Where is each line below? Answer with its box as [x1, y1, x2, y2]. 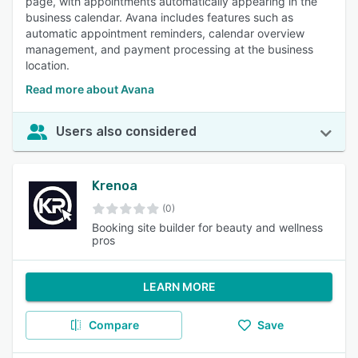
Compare [88, 318, 139, 332]
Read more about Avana [26, 82, 154, 96]
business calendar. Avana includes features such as [26, 10, 293, 24]
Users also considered [56, 124, 197, 139]
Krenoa [92, 178, 138, 193]
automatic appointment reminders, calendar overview [26, 26, 304, 40]
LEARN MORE [142, 280, 216, 293]
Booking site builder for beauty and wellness [92, 221, 324, 234]
